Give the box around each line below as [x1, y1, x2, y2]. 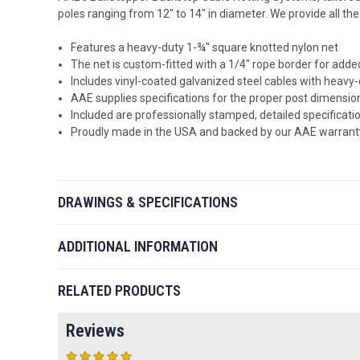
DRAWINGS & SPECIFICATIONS [58, 194, 238, 211]
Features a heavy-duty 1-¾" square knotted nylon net [71, 40, 339, 54]
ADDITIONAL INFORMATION [58, 238, 218, 256]
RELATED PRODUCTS [58, 282, 181, 300]
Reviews [66, 321, 125, 342]
